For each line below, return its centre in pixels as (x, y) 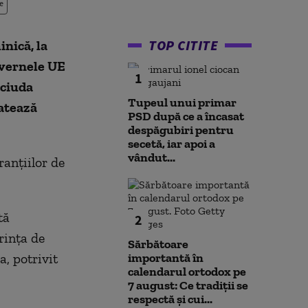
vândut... (152, 157)
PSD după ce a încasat (186, 116)
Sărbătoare (158, 244)
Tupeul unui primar (182, 102)
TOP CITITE (183, 45)
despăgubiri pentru (181, 130)
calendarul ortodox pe (187, 272)
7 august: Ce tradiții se (188, 285)
